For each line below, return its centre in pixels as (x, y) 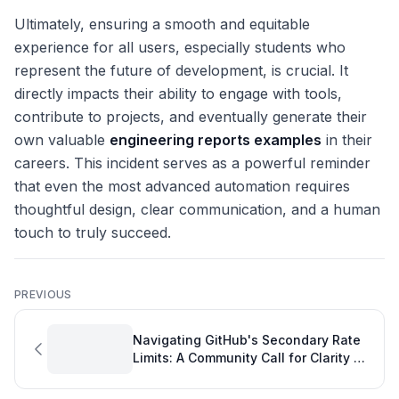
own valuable (62, 140)
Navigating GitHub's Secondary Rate (247, 340)
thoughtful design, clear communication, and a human (197, 210)
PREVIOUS (43, 295)
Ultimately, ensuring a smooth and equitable (162, 24)
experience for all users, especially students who (180, 48)
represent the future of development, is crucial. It (181, 71)
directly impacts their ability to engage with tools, (178, 94)
